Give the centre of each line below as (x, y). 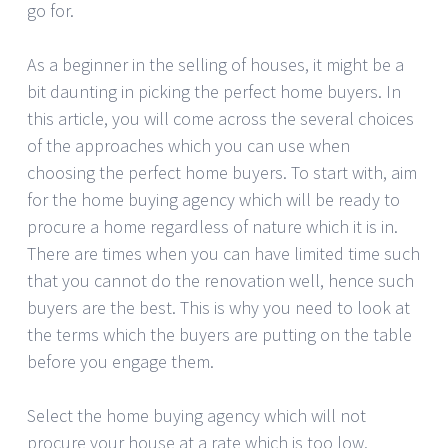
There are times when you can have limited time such (223, 253)
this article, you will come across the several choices (220, 118)
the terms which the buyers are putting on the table (219, 334)
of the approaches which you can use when (188, 145)
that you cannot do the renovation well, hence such (220, 280)
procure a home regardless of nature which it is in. (212, 226)
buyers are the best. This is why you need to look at (218, 307)
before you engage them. (120, 361)
